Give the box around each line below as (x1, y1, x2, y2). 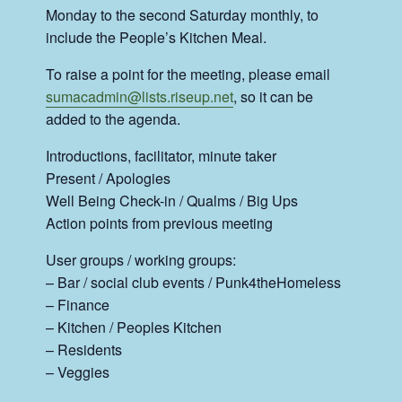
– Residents (46, 338, 123, 360)
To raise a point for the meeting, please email (46, 63, 331, 84)
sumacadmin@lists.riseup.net (46, 85, 234, 107)
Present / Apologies (46, 167, 171, 188)
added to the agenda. (46, 108, 181, 129)
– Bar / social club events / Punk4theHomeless (46, 271, 342, 293)
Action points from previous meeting (46, 212, 274, 233)
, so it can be (233, 85, 314, 107)
